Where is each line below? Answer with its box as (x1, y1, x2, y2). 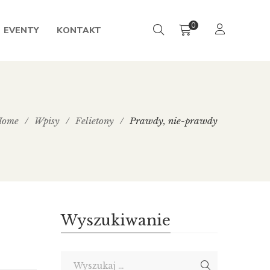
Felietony (75, 115, 114, 127)
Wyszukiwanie (61, 212, 171, 229)
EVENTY (3, 24, 39, 36)
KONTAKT (56, 24, 101, 36)
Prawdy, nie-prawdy (130, 115, 218, 127)
